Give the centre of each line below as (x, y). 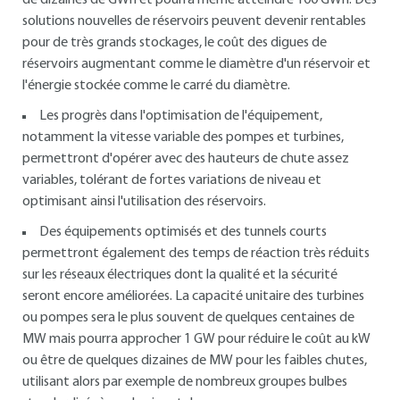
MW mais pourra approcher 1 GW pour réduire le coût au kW (196, 339)
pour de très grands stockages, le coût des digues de (175, 43)
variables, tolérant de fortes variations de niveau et (172, 180)
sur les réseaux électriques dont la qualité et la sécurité (180, 275)
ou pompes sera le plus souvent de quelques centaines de (188, 318)
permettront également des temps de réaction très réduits (196, 254)
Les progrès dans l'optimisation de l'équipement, (181, 116)
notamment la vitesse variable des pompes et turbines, (183, 137)
